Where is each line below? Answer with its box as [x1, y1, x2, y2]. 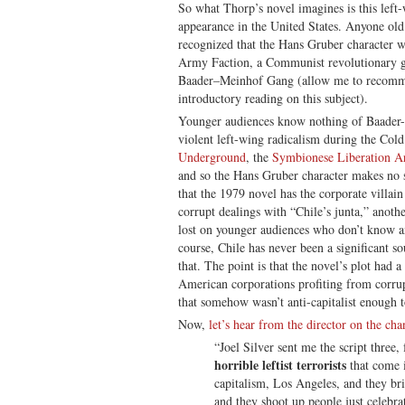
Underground [178, 147, 246, 165]
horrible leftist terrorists [214, 354, 346, 374]
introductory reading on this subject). [178, 89, 368, 107]
